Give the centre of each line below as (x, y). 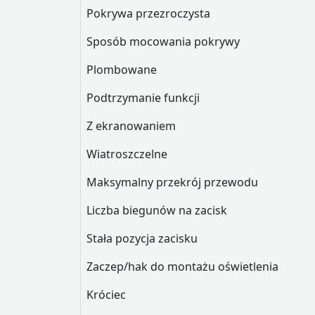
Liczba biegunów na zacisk (157, 210)
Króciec (106, 295)
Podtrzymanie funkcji (143, 98)
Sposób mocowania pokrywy (163, 41)
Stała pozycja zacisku (142, 238)
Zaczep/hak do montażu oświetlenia (182, 266)
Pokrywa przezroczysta (148, 13)
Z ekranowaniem (131, 126)
